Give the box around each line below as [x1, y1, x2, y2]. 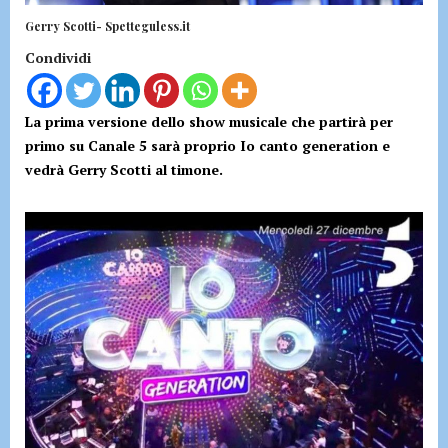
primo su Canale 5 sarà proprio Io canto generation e [25, 136, 390, 156]
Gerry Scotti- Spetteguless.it [25, 18, 190, 35]
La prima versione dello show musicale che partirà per [25, 112, 393, 132]
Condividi [25, 48, 91, 68]
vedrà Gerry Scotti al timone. [25, 160, 227, 180]
